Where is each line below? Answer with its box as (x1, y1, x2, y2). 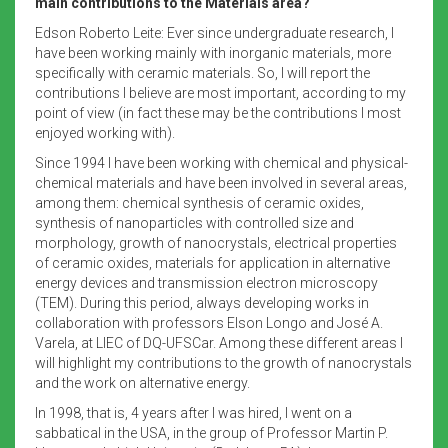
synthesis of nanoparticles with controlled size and (35, 214, 354, 231)
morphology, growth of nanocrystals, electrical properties (35, 234, 397, 251)
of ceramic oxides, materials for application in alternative (35, 254, 390, 271)
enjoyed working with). (35, 124, 175, 141)
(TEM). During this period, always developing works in (35, 294, 369, 311)
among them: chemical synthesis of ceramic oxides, (35, 194, 364, 211)
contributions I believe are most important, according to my (35, 84, 406, 101)
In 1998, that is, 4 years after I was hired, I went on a (35, 404, 352, 421)
